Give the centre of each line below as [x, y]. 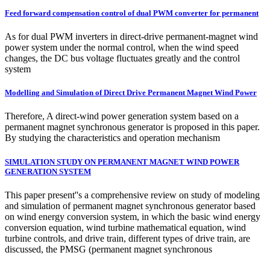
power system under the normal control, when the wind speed [122, 48]
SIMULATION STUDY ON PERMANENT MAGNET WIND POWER [122, 162]
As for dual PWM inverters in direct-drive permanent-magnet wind [131, 37]
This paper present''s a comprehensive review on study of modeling [132, 195]
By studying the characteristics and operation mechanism [112, 138]
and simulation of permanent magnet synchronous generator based [130, 206]
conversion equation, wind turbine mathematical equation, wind [125, 227]
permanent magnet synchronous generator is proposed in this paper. [132, 127]
